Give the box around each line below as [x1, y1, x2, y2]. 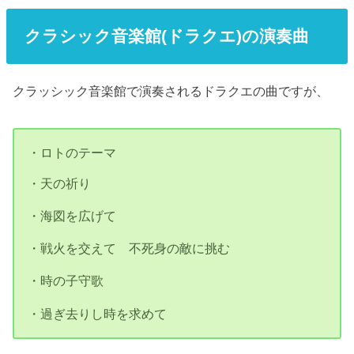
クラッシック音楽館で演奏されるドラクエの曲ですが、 [13, 84, 330, 99]
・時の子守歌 [28, 273, 104, 288]
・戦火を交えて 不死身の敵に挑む [28, 241, 231, 256]
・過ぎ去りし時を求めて [28, 306, 168, 321]
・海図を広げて [28, 209, 117, 224]
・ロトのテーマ [28, 145, 117, 160]
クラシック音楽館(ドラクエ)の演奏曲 [24, 27, 309, 46]
